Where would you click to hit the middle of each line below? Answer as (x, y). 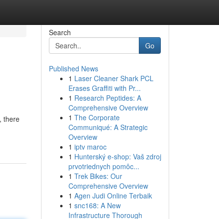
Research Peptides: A (108, 98)
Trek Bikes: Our (98, 176)
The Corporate (97, 117)
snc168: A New (97, 205)
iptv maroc (90, 147)
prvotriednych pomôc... (104, 166)
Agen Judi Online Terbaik (113, 196)
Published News (73, 68)
